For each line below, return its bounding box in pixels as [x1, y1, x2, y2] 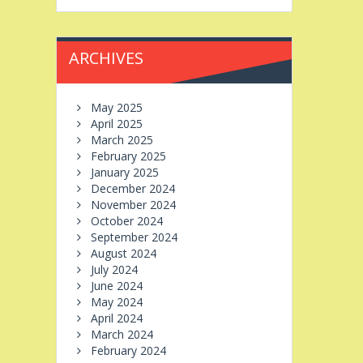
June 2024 [90, 277, 143, 293]
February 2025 [90, 147, 166, 164]
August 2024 [90, 245, 156, 261]
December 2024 [90, 180, 175, 196]
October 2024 [90, 212, 163, 228]
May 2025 [90, 99, 143, 115]
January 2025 [90, 164, 159, 180]
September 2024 [90, 228, 177, 245]
